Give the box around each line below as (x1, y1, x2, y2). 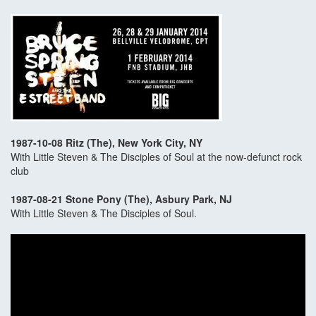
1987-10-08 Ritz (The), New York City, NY (11, 135, 202, 150)
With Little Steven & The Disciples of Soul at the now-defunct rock (11, 150, 302, 164)
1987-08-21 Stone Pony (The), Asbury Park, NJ (11, 192, 235, 207)
